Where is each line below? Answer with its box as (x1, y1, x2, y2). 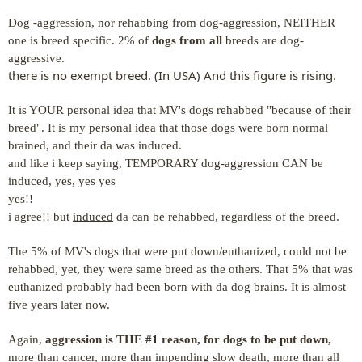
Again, (8, 332, 45, 346)
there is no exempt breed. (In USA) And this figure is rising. (8, 66, 336, 83)
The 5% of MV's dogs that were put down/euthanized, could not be (8, 244, 347, 258)
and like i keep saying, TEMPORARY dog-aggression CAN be (8, 156, 323, 170)
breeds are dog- (225, 33, 304, 47)
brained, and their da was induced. (8, 138, 182, 152)
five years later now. (8, 297, 110, 311)
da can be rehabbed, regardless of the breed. (113, 209, 339, 223)
